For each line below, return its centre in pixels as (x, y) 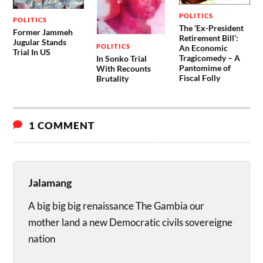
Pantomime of (205, 68)
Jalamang (50, 183)
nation (42, 239)
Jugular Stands (40, 42)
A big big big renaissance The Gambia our (117, 206)
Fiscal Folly (199, 77)
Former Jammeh (43, 32)
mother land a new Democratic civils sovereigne (131, 222)
